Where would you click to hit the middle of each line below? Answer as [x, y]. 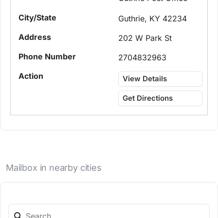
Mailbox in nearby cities [54, 168]
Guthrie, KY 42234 [153, 19]
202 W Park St [145, 38]
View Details [145, 79]
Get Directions [148, 98]
